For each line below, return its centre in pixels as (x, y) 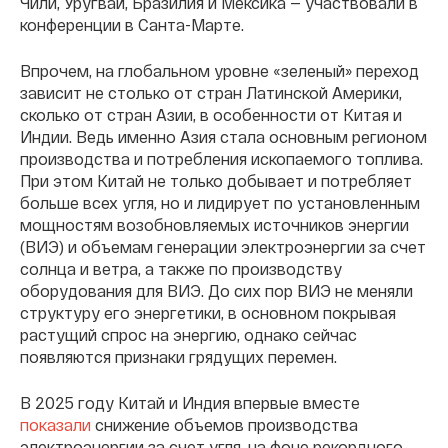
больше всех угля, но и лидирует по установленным (220, 202)
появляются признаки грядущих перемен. (178, 356)
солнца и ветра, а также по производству (181, 268)
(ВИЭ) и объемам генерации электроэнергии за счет (223, 246)
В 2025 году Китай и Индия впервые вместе (190, 402)
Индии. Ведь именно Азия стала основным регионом (223, 136)
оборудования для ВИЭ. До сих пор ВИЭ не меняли (216, 290)
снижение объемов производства (224, 424)
